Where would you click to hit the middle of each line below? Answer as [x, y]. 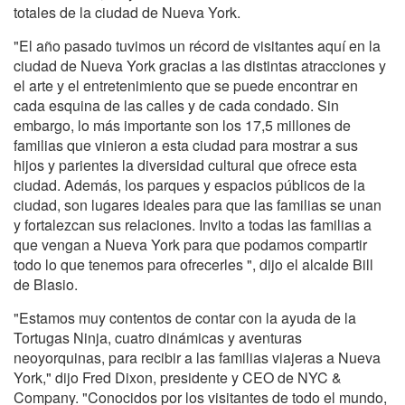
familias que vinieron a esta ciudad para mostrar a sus [186, 145]
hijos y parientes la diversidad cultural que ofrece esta [185, 165]
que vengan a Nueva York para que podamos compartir [190, 244]
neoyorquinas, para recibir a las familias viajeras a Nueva [197, 357]
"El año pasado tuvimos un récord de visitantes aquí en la [197, 45]
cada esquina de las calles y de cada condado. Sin [176, 105]
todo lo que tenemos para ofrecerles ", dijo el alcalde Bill [193, 264]
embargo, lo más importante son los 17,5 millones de [182, 125]
